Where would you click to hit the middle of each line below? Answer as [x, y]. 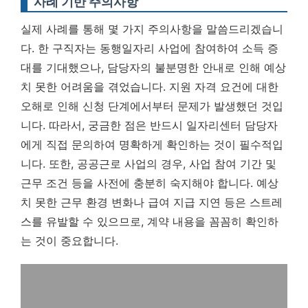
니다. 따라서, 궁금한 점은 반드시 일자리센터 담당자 [149, 125]
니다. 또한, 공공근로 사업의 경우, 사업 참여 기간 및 [148, 164]
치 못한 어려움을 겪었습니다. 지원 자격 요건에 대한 [150, 87]
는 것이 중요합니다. [69, 241]
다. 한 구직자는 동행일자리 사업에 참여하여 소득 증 [150, 48]
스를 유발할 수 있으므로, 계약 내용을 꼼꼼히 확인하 [150, 221]
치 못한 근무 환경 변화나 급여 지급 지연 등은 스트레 [152, 202]
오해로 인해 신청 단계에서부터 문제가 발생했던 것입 [152, 106]
